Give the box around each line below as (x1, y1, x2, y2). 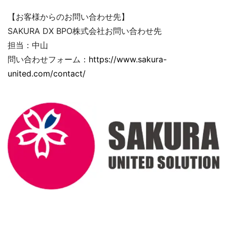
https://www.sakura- (89, 54, 167, 64)
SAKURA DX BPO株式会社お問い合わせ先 (8, 26, 162, 36)
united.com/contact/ (8, 68, 86, 79)
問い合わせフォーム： (8, 54, 89, 64)
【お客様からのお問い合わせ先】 (8, 12, 129, 22)
